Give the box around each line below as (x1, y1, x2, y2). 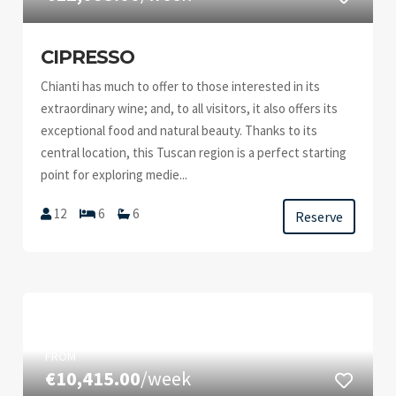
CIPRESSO (41, 46, 135, 68)
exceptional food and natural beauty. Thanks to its (41, 122, 318, 139)
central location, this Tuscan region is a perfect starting (41, 144, 347, 161)
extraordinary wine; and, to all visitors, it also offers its (41, 100, 339, 117)
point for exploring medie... (41, 166, 188, 183)
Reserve (294, 208, 343, 225)
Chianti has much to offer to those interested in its (41, 78, 321, 95)
